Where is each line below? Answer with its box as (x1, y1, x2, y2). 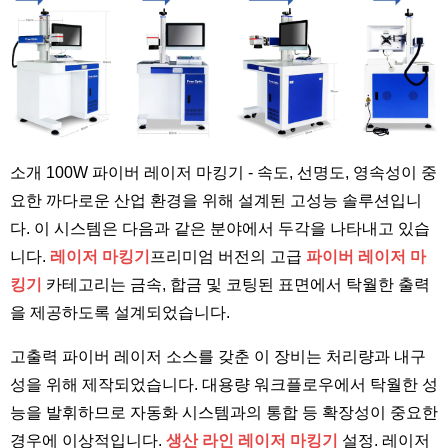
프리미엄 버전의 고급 (150, 247, 306, 265)
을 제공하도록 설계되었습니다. (10, 303, 230, 321)
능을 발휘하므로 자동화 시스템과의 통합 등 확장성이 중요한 (10, 403, 438, 421)
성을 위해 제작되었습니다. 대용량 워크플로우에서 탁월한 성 (10, 375, 438, 393)
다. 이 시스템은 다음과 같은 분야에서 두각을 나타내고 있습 (10, 219, 430, 237)
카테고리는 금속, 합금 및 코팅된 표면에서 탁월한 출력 (42, 275, 430, 293)
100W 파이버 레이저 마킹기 (46, 163, 244, 181)
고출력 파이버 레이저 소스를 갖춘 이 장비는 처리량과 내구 (10, 347, 426, 365)
